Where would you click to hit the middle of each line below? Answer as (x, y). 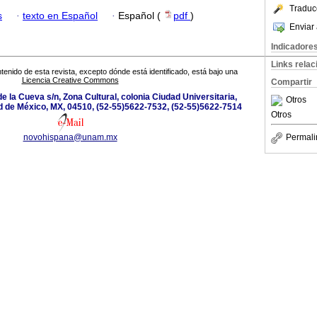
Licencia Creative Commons (70, 80)
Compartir (292, 82)
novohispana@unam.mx (70, 138)
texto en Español (60, 16)
